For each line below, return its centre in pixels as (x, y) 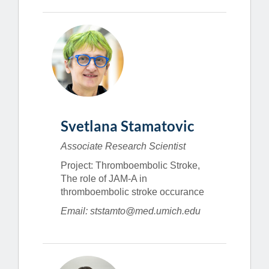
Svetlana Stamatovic (127, 125)
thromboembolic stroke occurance (132, 192)
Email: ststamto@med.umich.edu (131, 211)
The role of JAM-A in (104, 178)
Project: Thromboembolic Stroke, (130, 165)
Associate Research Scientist (123, 146)
